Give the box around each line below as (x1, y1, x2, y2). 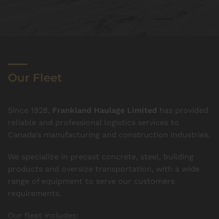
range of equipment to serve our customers (8, 176, 175, 186)
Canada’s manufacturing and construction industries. (8, 130, 210, 139)
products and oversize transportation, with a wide (8, 164, 199, 174)
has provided (157, 106, 208, 115)
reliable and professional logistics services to (8, 118, 179, 127)
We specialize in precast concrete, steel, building (8, 152, 194, 161)
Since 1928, (8, 106, 52, 115)
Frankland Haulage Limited (52, 106, 157, 115)
